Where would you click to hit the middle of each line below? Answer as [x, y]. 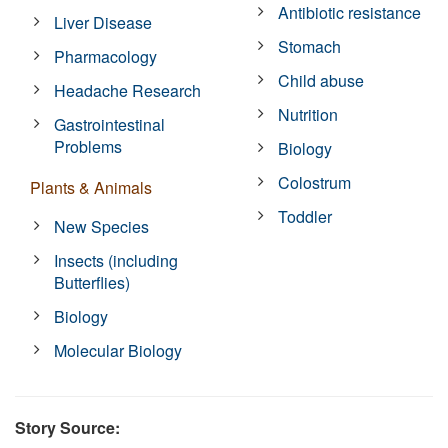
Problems [88, 146]
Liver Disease [103, 22]
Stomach [310, 46]
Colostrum [315, 182]
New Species [102, 226]
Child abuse [321, 80]
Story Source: [67, 427]
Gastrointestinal [110, 124]
